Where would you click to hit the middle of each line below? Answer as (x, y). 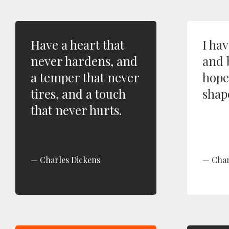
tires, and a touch (78, 94)
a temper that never (85, 77)
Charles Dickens (70, 160)
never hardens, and (84, 61)
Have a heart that (77, 44)
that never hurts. (76, 110)
